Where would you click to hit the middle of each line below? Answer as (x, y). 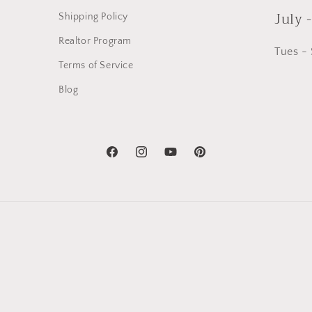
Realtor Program (95, 41)
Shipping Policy (93, 17)
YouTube (182, 159)
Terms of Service (96, 65)
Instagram (157, 159)
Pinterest (212, 159)
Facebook (126, 159)
